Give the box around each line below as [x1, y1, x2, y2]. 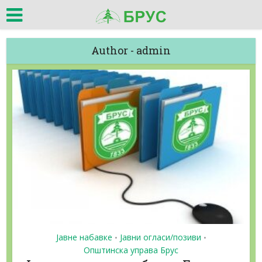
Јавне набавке [56, 231, 112, 243]
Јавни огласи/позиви [119, 231, 201, 243]
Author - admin [91, 43, 171, 57]
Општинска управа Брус [84, 244, 178, 256]
